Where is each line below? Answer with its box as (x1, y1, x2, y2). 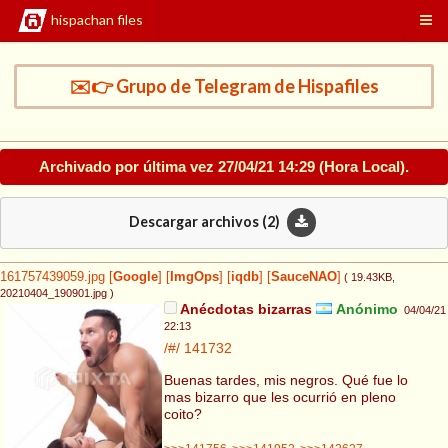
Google (113, 270, 158, 285)
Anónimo (332, 301, 398, 318)
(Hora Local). (315, 157, 409, 175)
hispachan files (51, 11, 143, 29)
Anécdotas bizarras (176, 301, 312, 318)
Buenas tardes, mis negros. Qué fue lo (163, 371, 408, 388)
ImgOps (170, 270, 219, 285)
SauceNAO (271, 270, 337, 285)
